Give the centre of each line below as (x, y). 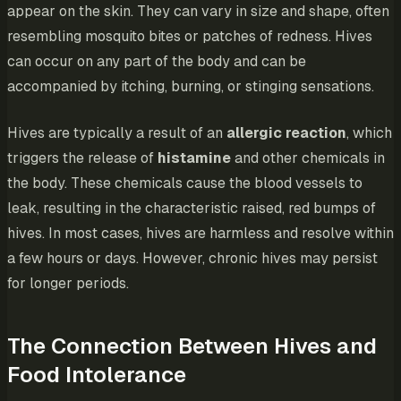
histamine (194, 158)
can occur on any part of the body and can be (157, 62)
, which (369, 133)
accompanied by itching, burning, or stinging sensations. (191, 87)
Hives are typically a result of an (117, 133)
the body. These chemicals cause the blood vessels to (185, 183)
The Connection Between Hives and (192, 346)
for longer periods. (68, 284)
